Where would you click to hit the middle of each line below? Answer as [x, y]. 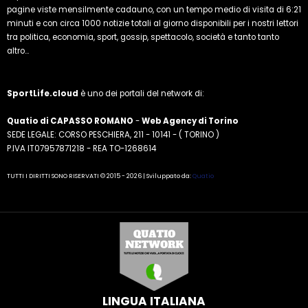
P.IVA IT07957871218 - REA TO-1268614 [81, 149]
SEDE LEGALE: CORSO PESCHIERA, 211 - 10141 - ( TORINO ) [113, 135]
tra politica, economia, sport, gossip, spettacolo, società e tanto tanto [143, 37]
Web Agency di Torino [190, 121]
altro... [18, 51]
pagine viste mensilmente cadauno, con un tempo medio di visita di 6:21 [154, 10]
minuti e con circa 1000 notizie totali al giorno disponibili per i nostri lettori [153, 24]
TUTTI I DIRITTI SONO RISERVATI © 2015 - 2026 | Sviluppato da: [100, 176]
